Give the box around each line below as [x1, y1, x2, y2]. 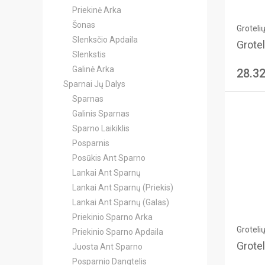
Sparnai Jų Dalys [63, 79, 125, 89]
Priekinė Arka [72, 5, 121, 15]
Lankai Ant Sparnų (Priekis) [72, 183, 173, 192]
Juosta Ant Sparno [72, 242, 143, 251]
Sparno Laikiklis [72, 124, 130, 133]
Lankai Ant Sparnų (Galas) [72, 198, 169, 207]
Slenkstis [72, 50, 106, 59]
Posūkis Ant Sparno [72, 153, 146, 163]
